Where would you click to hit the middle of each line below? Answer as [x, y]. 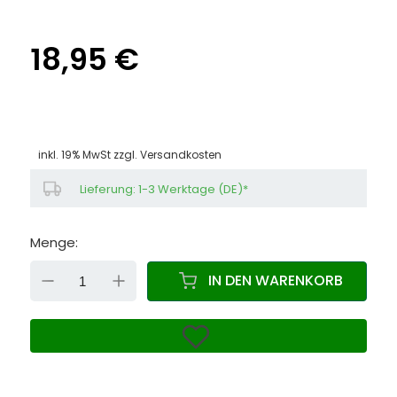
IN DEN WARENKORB [273, 281]
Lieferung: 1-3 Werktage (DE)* [163, 189]
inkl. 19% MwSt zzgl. [89, 155]
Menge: [54, 242]
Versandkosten [180, 155]
